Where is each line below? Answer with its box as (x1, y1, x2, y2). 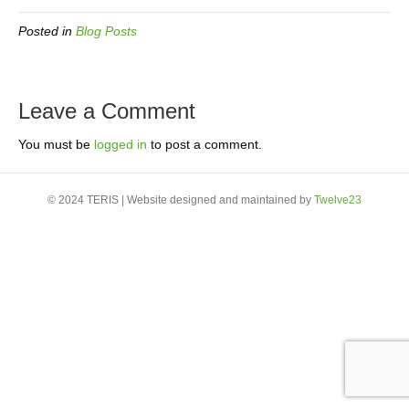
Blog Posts (76, 24, 137, 38)
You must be (18, 137, 94, 152)
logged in (94, 137, 147, 152)
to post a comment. (147, 137, 262, 152)
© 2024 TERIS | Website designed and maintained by (47, 194, 314, 206)
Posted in (18, 24, 76, 38)
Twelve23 (314, 194, 362, 206)
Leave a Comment (18, 99, 195, 123)
